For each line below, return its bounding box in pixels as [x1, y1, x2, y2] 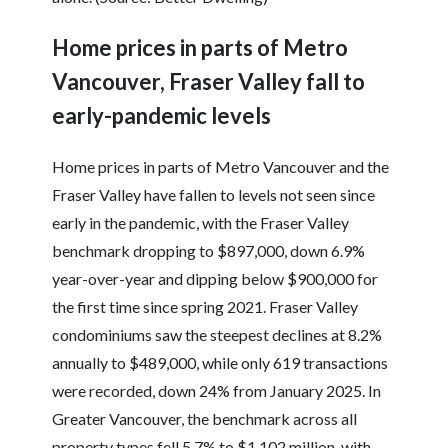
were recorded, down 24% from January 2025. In [52, 381, 382, 401]
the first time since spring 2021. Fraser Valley [52, 297, 359, 317]
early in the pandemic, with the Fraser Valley [52, 213, 350, 233]
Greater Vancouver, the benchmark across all [52, 409, 358, 429]
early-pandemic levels [52, 102, 272, 130]
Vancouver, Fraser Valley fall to [52, 68, 366, 96]
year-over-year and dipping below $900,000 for [52, 269, 379, 289]
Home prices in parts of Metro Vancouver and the [52, 157, 390, 177]
